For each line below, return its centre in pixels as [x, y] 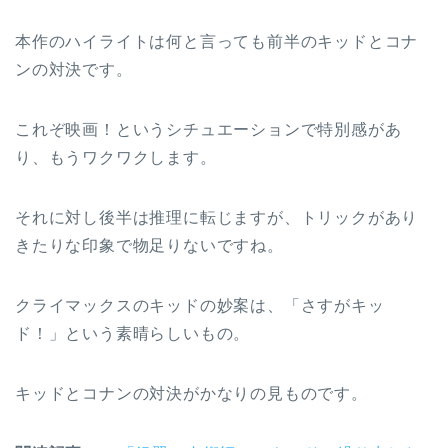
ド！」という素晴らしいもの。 [133, 333]
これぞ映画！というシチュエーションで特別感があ [208, 129]
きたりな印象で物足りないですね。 [149, 245]
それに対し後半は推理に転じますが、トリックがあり [217, 217]
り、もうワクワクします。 [116, 157]
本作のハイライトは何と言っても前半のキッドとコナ [217, 41]
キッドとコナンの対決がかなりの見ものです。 [191, 393]
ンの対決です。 [74, 69]
